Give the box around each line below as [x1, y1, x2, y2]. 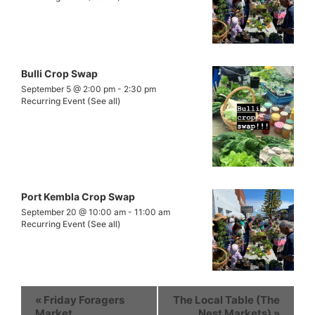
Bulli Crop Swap [21, 67, 98, 80]
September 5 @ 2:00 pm [21, 84, 115, 95]
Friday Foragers [41, 293, 124, 307]
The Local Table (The [173, 293, 280, 307]
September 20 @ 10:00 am [21, 206, 126, 217]
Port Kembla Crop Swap [21, 190, 135, 202]
